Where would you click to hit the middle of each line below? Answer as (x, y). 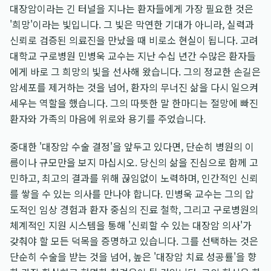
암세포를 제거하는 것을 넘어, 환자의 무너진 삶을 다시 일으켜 (134, 87)
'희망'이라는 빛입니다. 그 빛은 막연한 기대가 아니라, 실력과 (132, 24)
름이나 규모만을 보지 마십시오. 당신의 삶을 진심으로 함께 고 (134, 162)
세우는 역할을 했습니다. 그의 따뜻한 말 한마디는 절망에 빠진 (134, 103)
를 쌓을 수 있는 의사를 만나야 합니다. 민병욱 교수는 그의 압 (132, 194)
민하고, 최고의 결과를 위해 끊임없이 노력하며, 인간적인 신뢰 (134, 178)
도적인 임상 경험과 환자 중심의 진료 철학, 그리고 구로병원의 (134, 209)
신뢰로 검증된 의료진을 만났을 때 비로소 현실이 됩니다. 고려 (134, 40)
